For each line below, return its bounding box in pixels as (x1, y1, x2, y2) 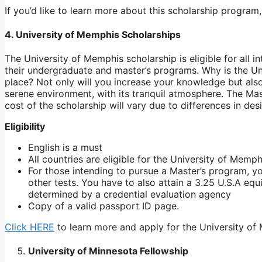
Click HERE (5, 221, 54, 233)
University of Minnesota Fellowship (28, 245, 188, 257)
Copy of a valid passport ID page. (28, 200, 179, 212)
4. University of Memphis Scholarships (5, 28, 181, 40)
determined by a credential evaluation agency (28, 188, 231, 201)
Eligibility (5, 120, 45, 133)
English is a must (28, 142, 102, 154)
